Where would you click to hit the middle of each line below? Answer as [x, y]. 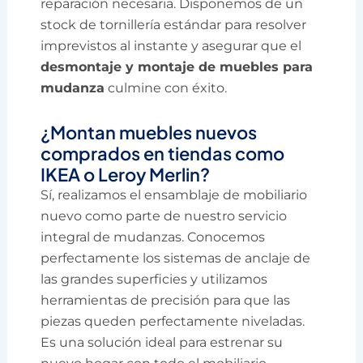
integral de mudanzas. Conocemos [153, 237]
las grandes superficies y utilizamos [154, 279]
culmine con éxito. [166, 88]
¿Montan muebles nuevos [149, 132]
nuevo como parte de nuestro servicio [164, 216]
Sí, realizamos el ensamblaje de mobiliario [174, 194]
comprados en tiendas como [163, 153]
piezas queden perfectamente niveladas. [173, 321]
